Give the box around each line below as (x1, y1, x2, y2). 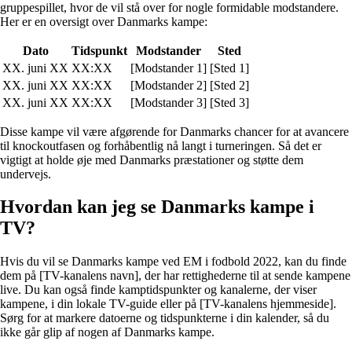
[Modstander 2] (130, 78, 207, 92)
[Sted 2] (210, 78, 249, 92)
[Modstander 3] (130, 95, 207, 109)
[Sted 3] (210, 95, 249, 109)
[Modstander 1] (130, 60, 207, 75)
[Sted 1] (210, 60, 249, 75)
